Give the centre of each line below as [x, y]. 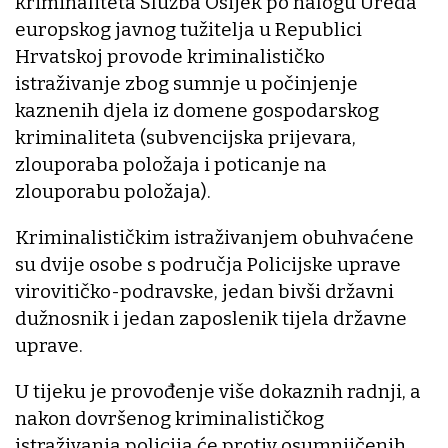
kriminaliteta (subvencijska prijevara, [185, 138]
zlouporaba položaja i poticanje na [171, 165]
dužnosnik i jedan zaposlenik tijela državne [211, 319]
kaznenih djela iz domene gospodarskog [197, 111]
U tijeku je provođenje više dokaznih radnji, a [218, 392]
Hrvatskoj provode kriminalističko [170, 57]
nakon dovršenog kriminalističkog [169, 419]
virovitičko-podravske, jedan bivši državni [204, 292]
